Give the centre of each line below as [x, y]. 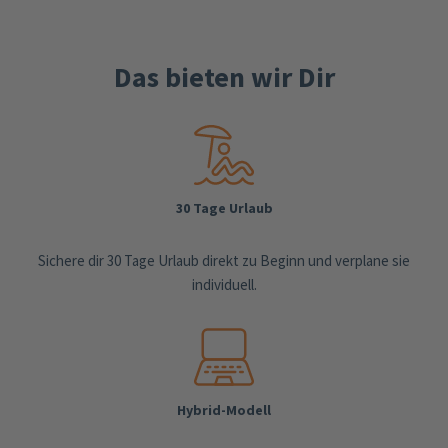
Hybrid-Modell [224, 409]
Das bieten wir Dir [224, 76]
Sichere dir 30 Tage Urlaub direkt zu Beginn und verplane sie [224, 260]
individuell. [224, 284]
